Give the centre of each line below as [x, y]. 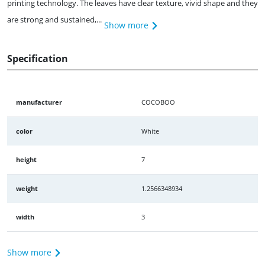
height [26, 159]
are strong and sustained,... [54, 19]
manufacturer [39, 102]
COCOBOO [158, 102]
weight [27, 188]
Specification [38, 58]
